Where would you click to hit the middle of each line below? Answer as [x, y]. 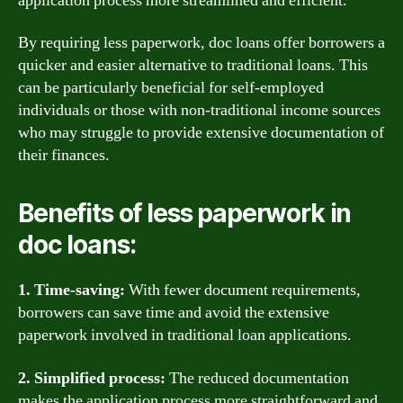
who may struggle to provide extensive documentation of [201, 133]
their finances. [64, 155]
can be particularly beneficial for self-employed [171, 88]
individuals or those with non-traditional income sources [199, 110]
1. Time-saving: [72, 290]
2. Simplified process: [92, 378]
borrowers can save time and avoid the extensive [174, 313]
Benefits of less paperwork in [185, 213]
